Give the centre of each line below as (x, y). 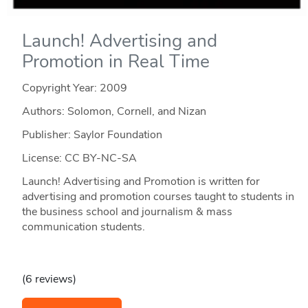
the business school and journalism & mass (127, 211)
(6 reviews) (49, 279)
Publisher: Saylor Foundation (92, 134)
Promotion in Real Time (115, 61)
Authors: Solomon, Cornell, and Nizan (114, 111)
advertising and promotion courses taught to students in (158, 196)
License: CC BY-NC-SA (79, 158)
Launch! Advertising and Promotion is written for (141, 181)
